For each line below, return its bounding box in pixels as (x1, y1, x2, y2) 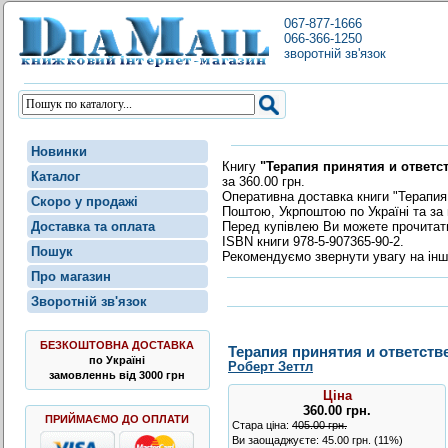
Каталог (30, 169, 80, 184)
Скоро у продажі (30, 194, 138, 209)
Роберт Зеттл (228, 359, 313, 375)
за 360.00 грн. (222, 173, 305, 189)
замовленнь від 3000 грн (49, 369, 185, 381)
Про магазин (30, 269, 111, 284)
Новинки (30, 144, 87, 159)
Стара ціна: (232, 419, 292, 432)
